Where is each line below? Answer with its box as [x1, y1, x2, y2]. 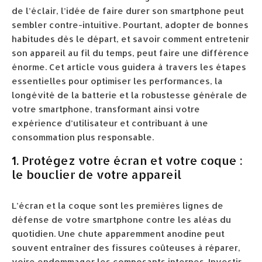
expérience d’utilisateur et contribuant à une [12, 118, 208, 129]
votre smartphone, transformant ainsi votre [12, 104, 200, 115]
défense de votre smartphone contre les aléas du [12, 214, 231, 225]
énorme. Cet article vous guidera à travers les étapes [12, 61, 246, 73]
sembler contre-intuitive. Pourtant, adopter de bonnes [12, 19, 249, 30]
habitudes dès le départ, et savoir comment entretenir [12, 33, 249, 44]
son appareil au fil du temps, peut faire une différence [12, 47, 249, 58]
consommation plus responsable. [12, 132, 154, 143]
